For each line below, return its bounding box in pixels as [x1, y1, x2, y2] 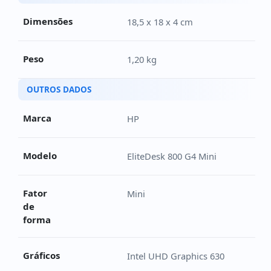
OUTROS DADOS [27, 84, 91, 96]
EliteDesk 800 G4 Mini [127, 150, 217, 163]
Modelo [23, 149, 57, 162]
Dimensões [23, 15, 73, 28]
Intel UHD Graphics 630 [127, 250, 224, 263]
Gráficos [23, 249, 60, 262]
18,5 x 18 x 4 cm [127, 16, 193, 28]
